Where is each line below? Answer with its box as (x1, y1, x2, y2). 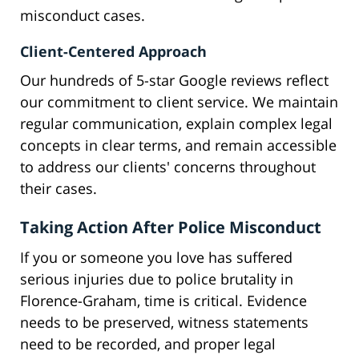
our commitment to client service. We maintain (20, 92, 338, 112)
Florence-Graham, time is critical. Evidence (20, 291, 307, 311)
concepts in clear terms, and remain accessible (20, 135, 337, 155)
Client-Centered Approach (20, 42, 207, 62)
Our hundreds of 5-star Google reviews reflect (20, 71, 329, 91)
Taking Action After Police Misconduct (20, 216, 321, 239)
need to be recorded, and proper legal (20, 334, 276, 354)
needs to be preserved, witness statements (20, 313, 309, 333)
